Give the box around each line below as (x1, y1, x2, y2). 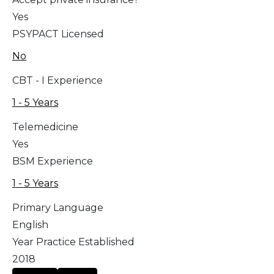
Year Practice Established (12, 236, 135, 248)
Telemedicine (12, 121, 78, 133)
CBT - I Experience (12, 75, 103, 87)
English (12, 219, 48, 231)
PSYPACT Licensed (12, 28, 104, 40)
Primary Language (12, 202, 103, 214)
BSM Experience (12, 155, 93, 168)
